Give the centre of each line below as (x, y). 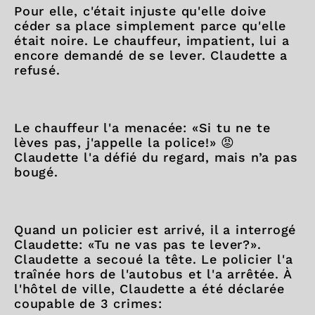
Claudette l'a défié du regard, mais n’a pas (156, 157)
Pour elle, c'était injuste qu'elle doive (140, 11)
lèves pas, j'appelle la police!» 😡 (125, 142)
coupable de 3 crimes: (88, 303)
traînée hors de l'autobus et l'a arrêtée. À (153, 274)
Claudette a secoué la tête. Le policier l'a (154, 259)
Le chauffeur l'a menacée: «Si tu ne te (142, 128)
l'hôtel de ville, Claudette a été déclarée (149, 289)
